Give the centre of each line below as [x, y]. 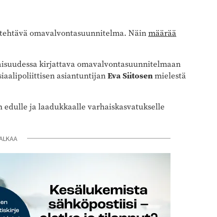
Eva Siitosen [130, 76]
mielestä [169, 76]
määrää [162, 33]
